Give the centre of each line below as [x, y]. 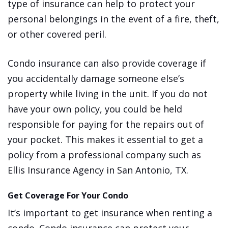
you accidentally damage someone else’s [96, 79]
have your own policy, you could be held [95, 109]
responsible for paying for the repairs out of [106, 124]
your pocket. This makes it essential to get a [105, 140]
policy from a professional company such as [104, 155]
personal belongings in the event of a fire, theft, [113, 19]
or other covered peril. [57, 34]
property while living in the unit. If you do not [108, 94]
